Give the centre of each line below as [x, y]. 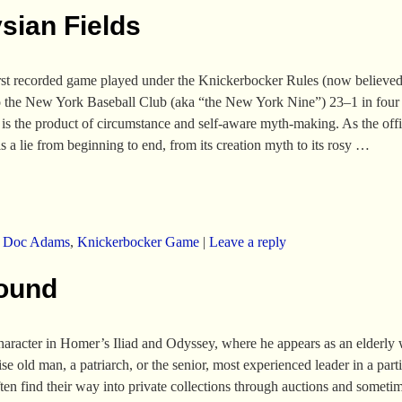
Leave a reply [247, 242]
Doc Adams [36, 242]
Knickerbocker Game [138, 242]
